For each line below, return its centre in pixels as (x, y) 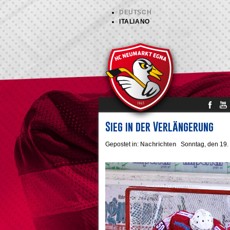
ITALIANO (135, 22)
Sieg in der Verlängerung (159, 127)
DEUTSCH (136, 12)
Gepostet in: (123, 144)
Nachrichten (159, 144)
